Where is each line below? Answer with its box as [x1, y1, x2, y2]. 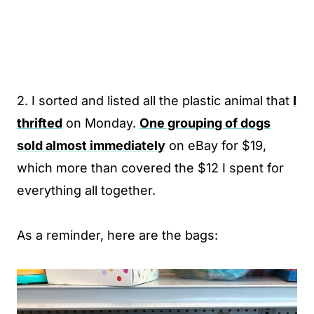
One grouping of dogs [139, 116, 271, 131]
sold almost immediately [17, 138, 165, 153]
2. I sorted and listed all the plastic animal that [17, 93, 293, 109]
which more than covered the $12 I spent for [17, 161, 284, 176]
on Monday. [62, 116, 139, 131]
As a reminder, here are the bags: [17, 228, 218, 243]
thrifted [17, 116, 62, 131]
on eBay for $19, [165, 138, 266, 153]
